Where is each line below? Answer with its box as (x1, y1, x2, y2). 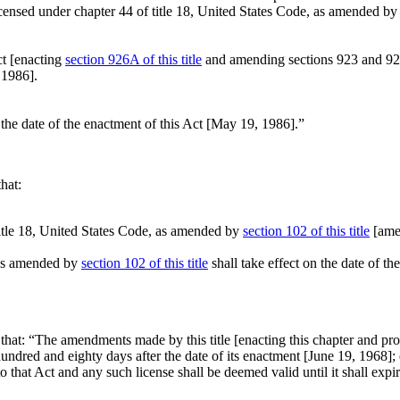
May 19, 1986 (211, 116, 290, 131)
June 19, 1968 (308, 348, 387, 363)
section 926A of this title (65, 52, 202, 67)
